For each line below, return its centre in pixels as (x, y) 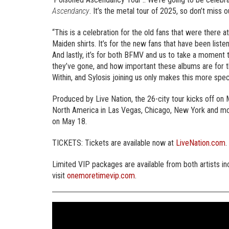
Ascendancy (71, 11)
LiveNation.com (201, 143)
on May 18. (70, 122)
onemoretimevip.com (101, 176)
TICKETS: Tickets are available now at (114, 143)
